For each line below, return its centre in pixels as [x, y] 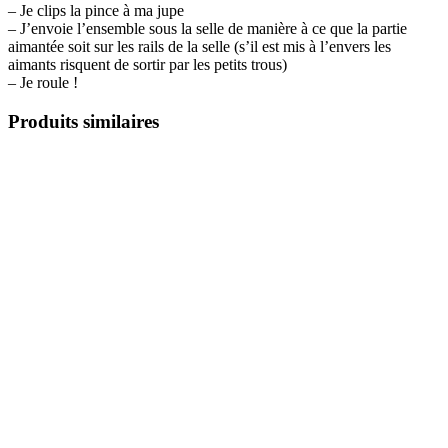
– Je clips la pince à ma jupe [96, 11]
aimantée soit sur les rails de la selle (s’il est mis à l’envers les [199, 47]
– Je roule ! [43, 83]
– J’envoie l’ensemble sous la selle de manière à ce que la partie [207, 29]
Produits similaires [83, 122]
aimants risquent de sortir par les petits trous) [147, 65]
